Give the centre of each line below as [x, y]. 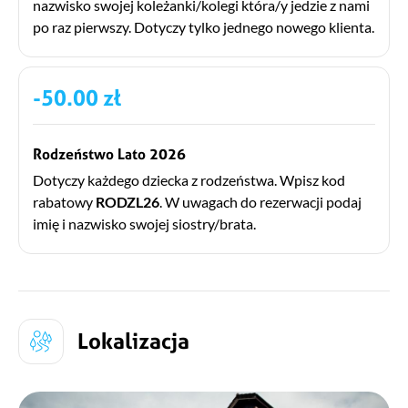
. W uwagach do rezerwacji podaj [260, 201]
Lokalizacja [133, 341]
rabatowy [64, 201]
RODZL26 [127, 201]
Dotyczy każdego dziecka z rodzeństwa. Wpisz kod [189, 179]
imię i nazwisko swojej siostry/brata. [144, 223]
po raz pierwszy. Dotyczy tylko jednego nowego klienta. [204, 26]
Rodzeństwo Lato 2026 [109, 153]
